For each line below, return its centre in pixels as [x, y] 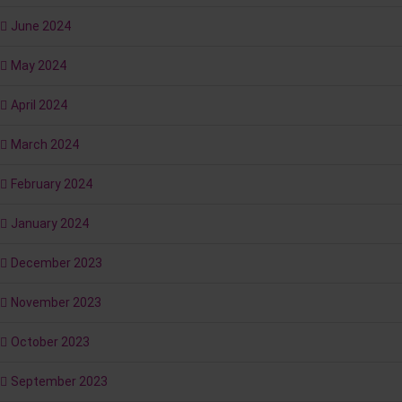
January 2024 [50, 224]
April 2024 [39, 105]
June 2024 [41, 26]
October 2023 [50, 342]
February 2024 [52, 184]
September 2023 [59, 382]
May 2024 [39, 66]
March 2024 [45, 145]
